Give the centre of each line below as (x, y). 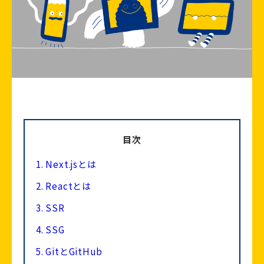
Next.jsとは (70, 164)
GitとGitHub (73, 251)
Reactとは (67, 186)
